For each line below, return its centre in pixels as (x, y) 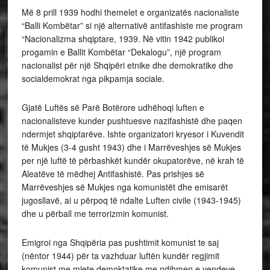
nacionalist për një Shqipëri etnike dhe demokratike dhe (127, 65)
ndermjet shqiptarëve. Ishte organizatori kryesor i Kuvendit (133, 134)
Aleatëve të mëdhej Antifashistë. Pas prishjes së (113, 174)
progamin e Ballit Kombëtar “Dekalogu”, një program (121, 52)
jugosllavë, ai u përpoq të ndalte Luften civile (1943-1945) (131, 200)
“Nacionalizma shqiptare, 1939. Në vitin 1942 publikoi (123, 39)
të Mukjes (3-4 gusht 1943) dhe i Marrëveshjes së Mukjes (131, 147)
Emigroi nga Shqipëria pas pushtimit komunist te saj (120, 243)
